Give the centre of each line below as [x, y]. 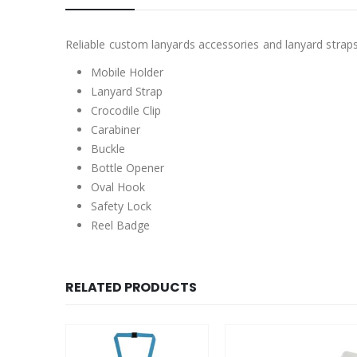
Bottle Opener [127, 168]
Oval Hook [118, 187]
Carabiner [116, 130]
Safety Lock [121, 206]
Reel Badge [120, 226]
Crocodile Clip [126, 111]
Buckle [108, 149]
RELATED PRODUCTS [131, 288]
